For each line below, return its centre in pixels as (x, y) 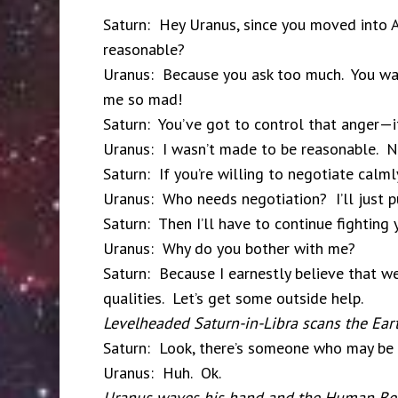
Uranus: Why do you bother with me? (229, 248)
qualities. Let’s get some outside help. (233, 298)
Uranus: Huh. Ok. (162, 373)
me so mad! (142, 99)
